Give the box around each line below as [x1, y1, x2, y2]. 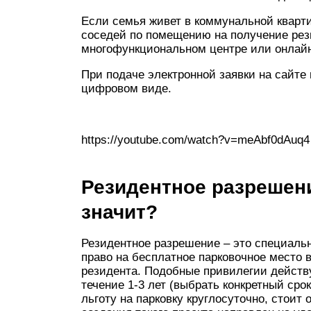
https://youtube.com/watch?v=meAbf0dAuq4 [81, 133, 310, 146]
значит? [81, 201, 158, 223]
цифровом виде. [81, 82, 171, 95]
